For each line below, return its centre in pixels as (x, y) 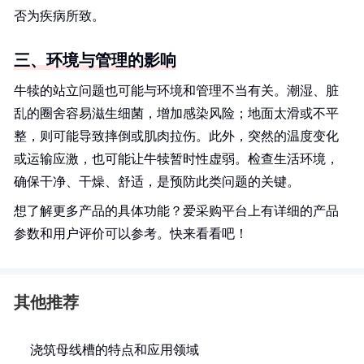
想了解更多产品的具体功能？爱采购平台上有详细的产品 (176, 211)
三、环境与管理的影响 (95, 60)
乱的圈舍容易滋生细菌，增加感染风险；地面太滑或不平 (176, 113)
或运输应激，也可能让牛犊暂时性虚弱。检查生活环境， (176, 159)
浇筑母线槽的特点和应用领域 (115, 350)
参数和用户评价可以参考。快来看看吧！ (131, 234)
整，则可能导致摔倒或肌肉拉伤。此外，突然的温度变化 (176, 136)
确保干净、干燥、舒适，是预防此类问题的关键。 (157, 182)
